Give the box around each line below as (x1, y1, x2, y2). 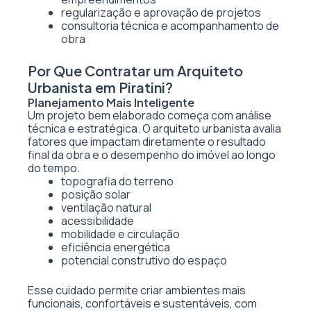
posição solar (61, 187, 131, 202)
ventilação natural (61, 200, 151, 215)
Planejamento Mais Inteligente (28, 95, 194, 110)
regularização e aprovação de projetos (61, 5, 261, 20)
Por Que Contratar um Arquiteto (28, 62, 243, 79)
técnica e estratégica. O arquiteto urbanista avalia (28, 121, 281, 136)
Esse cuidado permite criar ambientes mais (28, 283, 246, 298)
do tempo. (28, 160, 80, 176)
